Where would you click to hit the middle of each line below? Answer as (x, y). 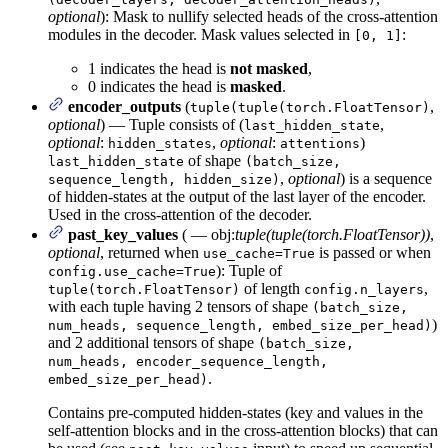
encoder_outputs (124, 106)
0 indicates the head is (159, 86)
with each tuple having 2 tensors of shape (180, 306)
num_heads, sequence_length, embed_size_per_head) (240, 325)
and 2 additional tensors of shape (153, 342)
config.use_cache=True (132, 271)
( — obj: (206, 234)
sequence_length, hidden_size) (164, 179)
